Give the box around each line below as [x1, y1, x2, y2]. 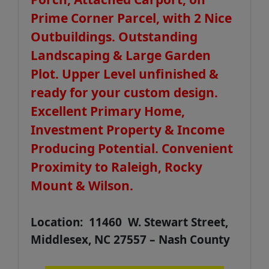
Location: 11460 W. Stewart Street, [31, 214, 228, 230]
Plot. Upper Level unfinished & [31, 65, 219, 82]
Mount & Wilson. [31, 177, 136, 194]
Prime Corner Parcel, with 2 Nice [31, 10, 232, 26]
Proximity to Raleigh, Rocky [31, 159, 202, 175]
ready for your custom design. [31, 84, 218, 101]
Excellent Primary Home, [31, 103, 185, 119]
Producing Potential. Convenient [31, 140, 233, 157]
